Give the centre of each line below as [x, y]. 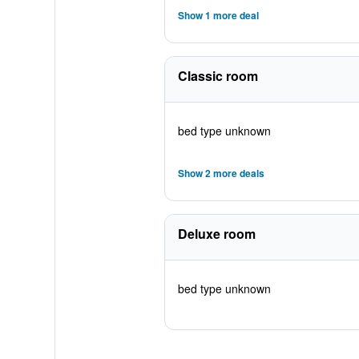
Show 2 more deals [221, 173]
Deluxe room [216, 234]
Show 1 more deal [218, 15]
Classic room [218, 76]
